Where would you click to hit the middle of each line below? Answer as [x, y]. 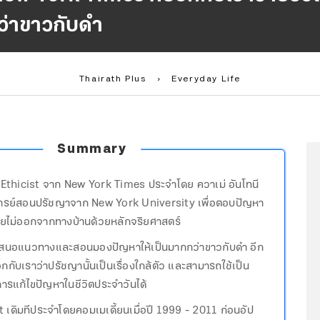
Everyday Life [206, 79]
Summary [92, 149]
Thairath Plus [112, 79]
